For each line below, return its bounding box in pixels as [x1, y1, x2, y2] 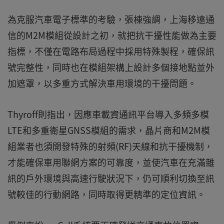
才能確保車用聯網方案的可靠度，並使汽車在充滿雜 [7, 155, 214, 169]
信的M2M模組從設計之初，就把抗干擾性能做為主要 [7, 28, 216, 42]
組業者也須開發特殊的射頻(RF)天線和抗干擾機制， [7, 139, 213, 153]
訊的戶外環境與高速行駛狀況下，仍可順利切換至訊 [7, 171, 214, 185]
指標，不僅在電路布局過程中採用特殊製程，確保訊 [7, 44, 214, 58]
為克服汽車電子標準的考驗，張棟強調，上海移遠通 [7, 12, 214, 26]
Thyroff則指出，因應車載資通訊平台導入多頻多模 [7, 107, 209, 121]
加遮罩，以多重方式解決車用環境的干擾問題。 [7, 76, 196, 90]
